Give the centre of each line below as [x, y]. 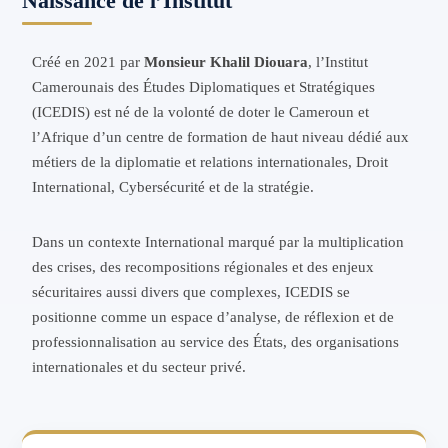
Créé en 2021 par [88, 62]
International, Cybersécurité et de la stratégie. [173, 187]
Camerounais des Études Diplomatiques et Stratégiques [204, 87]
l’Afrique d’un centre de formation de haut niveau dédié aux [221, 137]
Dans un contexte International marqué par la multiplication [218, 242]
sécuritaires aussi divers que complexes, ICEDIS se [191, 292]
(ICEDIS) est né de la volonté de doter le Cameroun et [201, 112]
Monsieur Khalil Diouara [226, 62]
